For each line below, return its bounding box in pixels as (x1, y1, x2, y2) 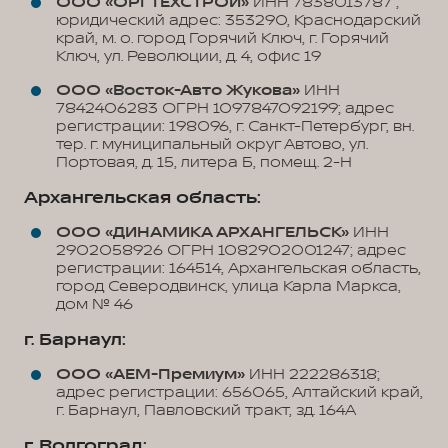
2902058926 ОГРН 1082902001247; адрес (56, 241, 406, 260)
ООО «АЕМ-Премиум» (56, 365, 245, 384)
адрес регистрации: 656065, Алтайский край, (56, 383, 423, 402)
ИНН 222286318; (245, 365, 380, 384)
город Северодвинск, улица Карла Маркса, (56, 277, 401, 296)
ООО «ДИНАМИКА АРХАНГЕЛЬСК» (56, 223, 349, 242)
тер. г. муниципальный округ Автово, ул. (56, 135, 368, 154)
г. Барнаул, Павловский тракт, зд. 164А (56, 401, 356, 420)
